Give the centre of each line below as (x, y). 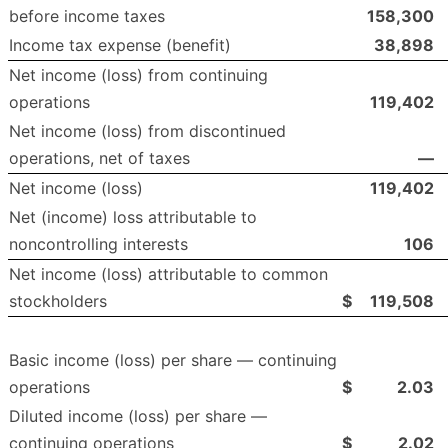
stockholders (58, 301)
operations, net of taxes (99, 158)
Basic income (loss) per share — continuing (173, 360)
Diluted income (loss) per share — (138, 416)
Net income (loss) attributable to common (168, 274)
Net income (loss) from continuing (138, 75)
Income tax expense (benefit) (120, 45)
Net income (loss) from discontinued (147, 131)
